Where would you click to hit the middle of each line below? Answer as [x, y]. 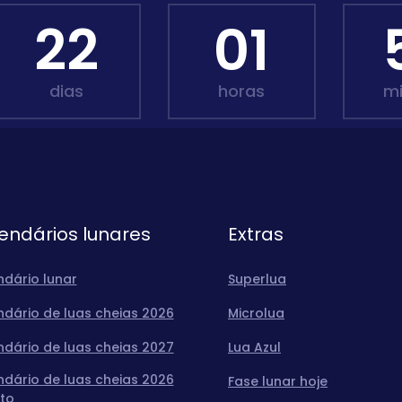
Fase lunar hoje [278, 381]
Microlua [256, 313]
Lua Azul [254, 347]
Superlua [257, 279]
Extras [256, 234]
